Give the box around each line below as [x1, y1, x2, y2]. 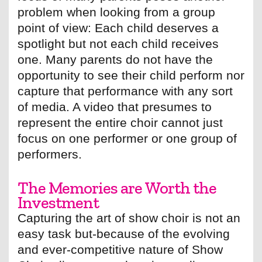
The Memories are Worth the [18, 178, 216, 198]
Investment [18, 192, 99, 213]
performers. [18, 147, 82, 161]
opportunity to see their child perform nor [18, 68, 244, 82]
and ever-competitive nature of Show [18, 243, 223, 257]
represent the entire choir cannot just [18, 116, 223, 130]
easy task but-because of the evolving [18, 227, 230, 241]
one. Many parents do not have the [18, 53, 213, 67]
